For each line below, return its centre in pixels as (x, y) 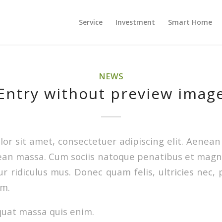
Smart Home (190, 22)
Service (91, 22)
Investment (136, 22)
